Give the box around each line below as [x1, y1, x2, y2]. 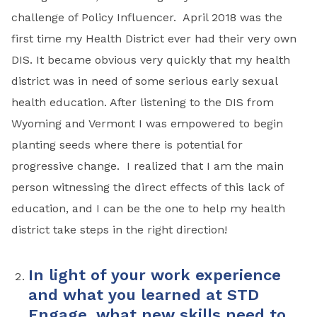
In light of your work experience [28, 265, 281, 284]
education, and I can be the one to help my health [11, 201, 285, 215]
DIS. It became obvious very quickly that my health [11, 52, 290, 67]
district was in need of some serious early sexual [11, 74, 277, 88]
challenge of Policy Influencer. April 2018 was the [11, 10, 282, 24]
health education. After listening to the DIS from [11, 95, 274, 109]
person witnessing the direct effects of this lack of [11, 180, 284, 194]
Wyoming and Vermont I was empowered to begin [11, 116, 283, 130]
